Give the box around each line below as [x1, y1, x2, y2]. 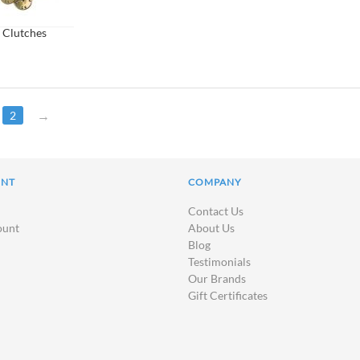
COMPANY [188, 176, 242, 188]
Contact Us [188, 204, 243, 218]
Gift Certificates [188, 288, 268, 302]
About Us [188, 221, 235, 235]
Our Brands [188, 272, 246, 285]
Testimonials [188, 255, 251, 268]
